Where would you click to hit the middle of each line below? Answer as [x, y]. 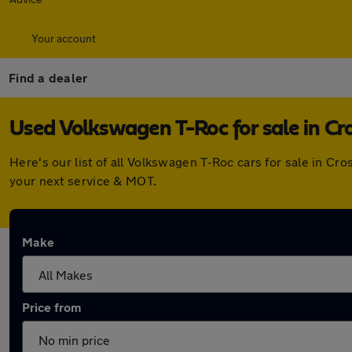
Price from [51, 307]
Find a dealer [48, 77]
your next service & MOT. [83, 180]
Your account [64, 38]
